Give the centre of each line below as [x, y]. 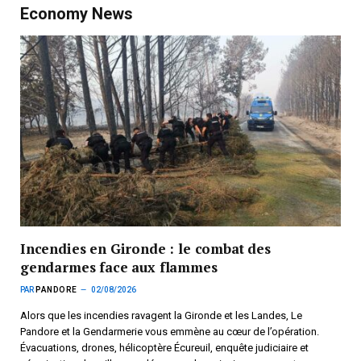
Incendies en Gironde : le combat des [145, 249]
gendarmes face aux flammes [119, 268]
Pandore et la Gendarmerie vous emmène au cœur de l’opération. [170, 332]
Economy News [77, 14]
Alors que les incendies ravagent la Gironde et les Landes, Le [161, 316]
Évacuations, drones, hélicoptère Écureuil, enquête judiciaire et [164, 348]
